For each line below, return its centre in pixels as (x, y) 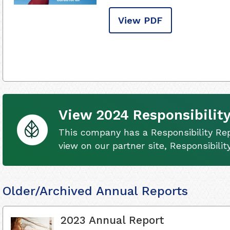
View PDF (140, 20)
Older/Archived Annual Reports (95, 191)
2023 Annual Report (112, 220)
